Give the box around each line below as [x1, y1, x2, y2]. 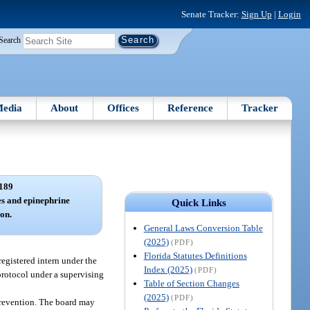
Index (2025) [143, 264, 192, 275]
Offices [107, 102, 139, 113]
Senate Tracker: [181, 8, 241, 19]
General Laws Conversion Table [143, 222, 263, 233]
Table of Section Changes [143, 277, 239, 289]
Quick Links [171, 197, 226, 208]
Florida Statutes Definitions [143, 250, 247, 261]
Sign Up [241, 8, 272, 19]
